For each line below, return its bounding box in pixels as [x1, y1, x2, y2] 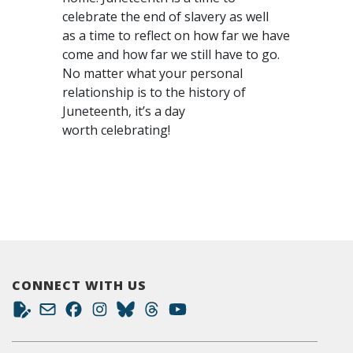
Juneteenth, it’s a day [62, 102, 185, 120]
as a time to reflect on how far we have [62, 27, 290, 44]
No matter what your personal [62, 65, 243, 82]
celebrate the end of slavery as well [62, 8, 269, 25]
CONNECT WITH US [12, 277, 147, 294]
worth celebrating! [62, 121, 176, 139]
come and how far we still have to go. [62, 46, 280, 63]
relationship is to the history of [62, 84, 246, 101]
